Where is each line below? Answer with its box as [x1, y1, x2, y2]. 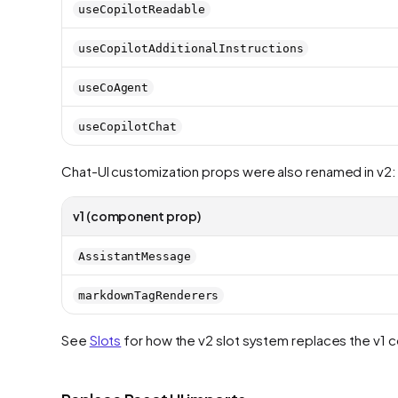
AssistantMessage [78, 249, 191, 263]
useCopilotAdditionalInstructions [78, 41, 304, 55]
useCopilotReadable [78, 2, 205, 16]
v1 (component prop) [73, 207, 201, 224]
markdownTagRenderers [78, 288, 219, 302]
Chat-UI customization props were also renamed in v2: [61, 162, 396, 179]
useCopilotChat [78, 119, 177, 133]
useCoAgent [78, 80, 149, 94]
